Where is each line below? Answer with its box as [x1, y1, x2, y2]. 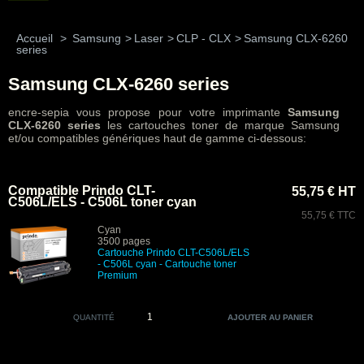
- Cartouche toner [157, 258, 236, 270]
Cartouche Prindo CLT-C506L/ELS [97, 247, 249, 258]
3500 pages [97, 236, 150, 247]
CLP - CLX [176, 32, 231, 45]
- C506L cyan [97, 258, 157, 270]
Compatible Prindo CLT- [8, 184, 155, 197]
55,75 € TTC [301, 210, 356, 221]
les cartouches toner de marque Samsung [101, 119, 340, 132]
